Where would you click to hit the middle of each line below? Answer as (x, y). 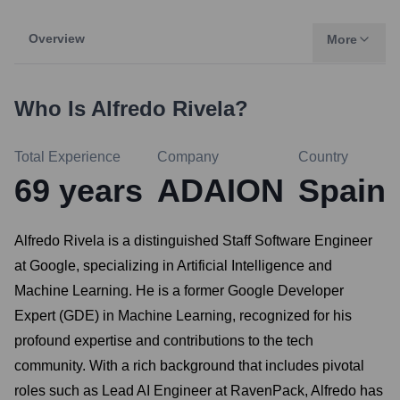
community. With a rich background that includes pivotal (189, 366)
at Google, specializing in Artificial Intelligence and (173, 266)
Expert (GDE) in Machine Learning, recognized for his (183, 316)
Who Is (53, 108)
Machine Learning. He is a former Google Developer (179, 291)
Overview (57, 38)
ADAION (221, 191)
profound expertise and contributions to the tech (164, 341)
